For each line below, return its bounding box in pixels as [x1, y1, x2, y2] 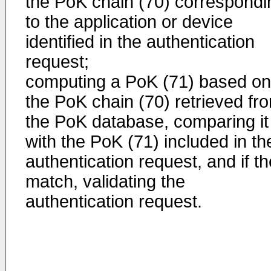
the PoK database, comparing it [25, 112, 269, 131]
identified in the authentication [25, 32, 255, 51]
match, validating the [25, 172, 185, 191]
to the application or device [25, 12, 233, 31]
